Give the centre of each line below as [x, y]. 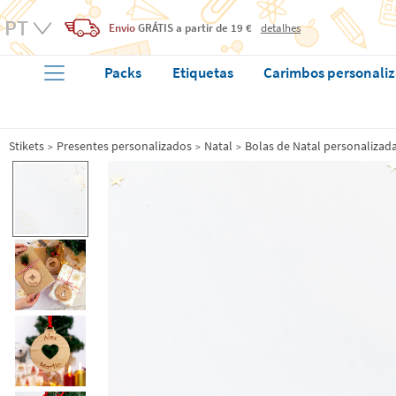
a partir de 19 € [213, 27]
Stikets [27, 146]
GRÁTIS [156, 27]
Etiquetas [202, 72]
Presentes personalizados [124, 146]
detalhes [281, 27]
